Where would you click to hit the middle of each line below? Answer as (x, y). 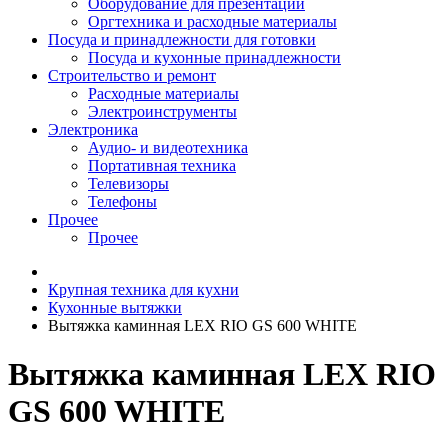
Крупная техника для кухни (143, 289)
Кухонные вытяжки (115, 307)
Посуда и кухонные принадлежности (214, 57)
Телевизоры (128, 183)
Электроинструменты (162, 111)
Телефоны (122, 201)
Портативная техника (162, 165)
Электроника (93, 129)
